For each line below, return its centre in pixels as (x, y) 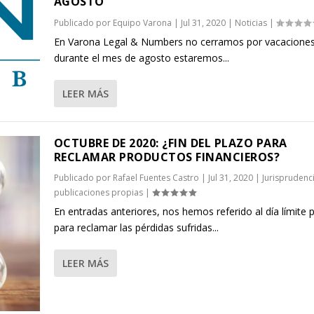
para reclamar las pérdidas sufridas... (136, 227)
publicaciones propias (98, 192)
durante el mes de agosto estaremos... (141, 58)
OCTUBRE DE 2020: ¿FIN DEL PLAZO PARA (170, 143)
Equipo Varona (142, 23)
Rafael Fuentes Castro (156, 178)
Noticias (251, 23)
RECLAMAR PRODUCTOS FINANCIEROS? (167, 157)
